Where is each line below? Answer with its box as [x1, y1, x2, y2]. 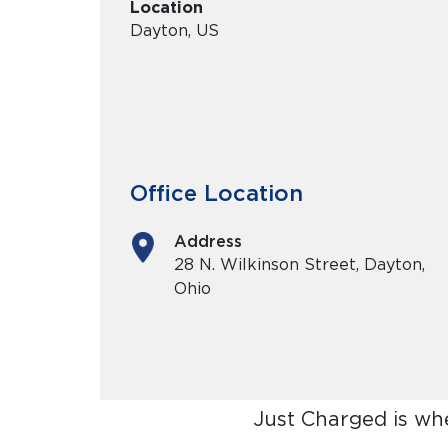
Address [174, 232, 242, 251]
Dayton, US [130, 21, 219, 40]
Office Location [130, 180, 303, 206]
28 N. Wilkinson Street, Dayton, [174, 255, 425, 274]
